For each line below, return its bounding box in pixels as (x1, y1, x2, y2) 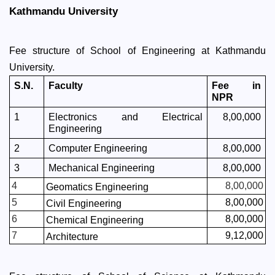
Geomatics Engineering (45, 182, 149, 192)
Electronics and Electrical (48, 112, 203, 122)
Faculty (48, 80, 83, 91)
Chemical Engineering (45, 215, 144, 225)
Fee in (211, 80, 261, 91)
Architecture (45, 231, 98, 242)
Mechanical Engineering (48, 163, 155, 173)
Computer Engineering (48, 143, 147, 153)
